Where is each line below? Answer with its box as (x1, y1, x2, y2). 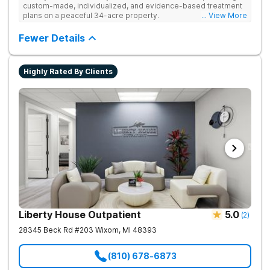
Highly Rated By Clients (24, 67, 113, 76)
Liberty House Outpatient (19, 209, 141, 221)
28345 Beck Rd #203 (19, 225, 93, 234)
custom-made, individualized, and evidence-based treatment (23, 1, 242, 10)
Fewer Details (19, 32, 85, 44)
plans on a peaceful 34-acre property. (23, 11, 159, 20)
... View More (201, 11, 247, 20)
